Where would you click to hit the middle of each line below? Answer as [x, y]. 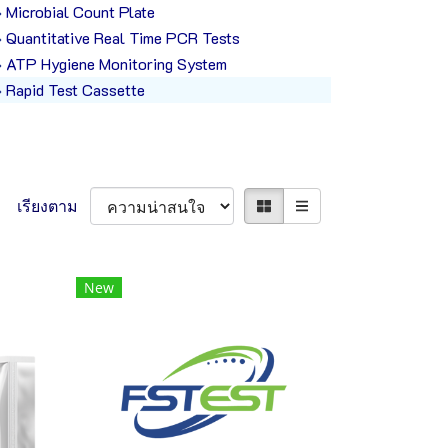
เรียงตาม [53, 206]
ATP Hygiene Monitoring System [117, 63]
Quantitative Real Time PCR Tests [123, 37]
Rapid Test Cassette [76, 89]
